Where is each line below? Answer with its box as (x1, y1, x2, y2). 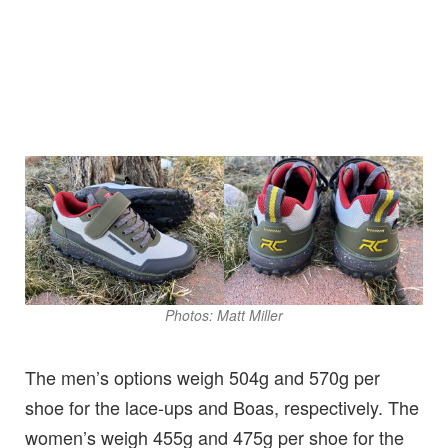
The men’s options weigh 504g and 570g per (25, 364, 380, 391)
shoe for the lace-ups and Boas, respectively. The (25, 394, 419, 421)
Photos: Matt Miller (165, 305, 283, 326)
